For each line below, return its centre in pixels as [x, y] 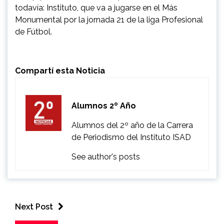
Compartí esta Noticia [60, 71]
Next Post [34, 207]
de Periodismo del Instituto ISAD [131, 137]
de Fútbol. [34, 32]
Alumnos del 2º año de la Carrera [132, 125]
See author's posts [105, 157]
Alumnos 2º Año [103, 106]
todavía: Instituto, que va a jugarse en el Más [96, 8]
